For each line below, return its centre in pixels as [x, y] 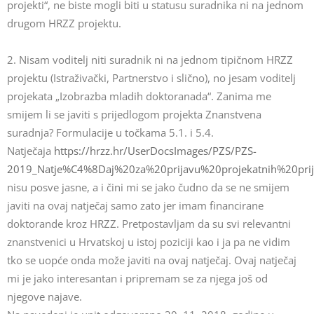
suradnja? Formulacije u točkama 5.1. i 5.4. [110, 132]
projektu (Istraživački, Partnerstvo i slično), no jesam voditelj [151, 78]
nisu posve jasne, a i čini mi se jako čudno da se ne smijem [148, 187]
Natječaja [30, 151]
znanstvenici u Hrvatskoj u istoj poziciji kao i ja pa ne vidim [149, 242]
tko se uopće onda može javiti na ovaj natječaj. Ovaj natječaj [152, 260]
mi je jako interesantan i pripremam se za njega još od [137, 278]
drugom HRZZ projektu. [64, 23]
